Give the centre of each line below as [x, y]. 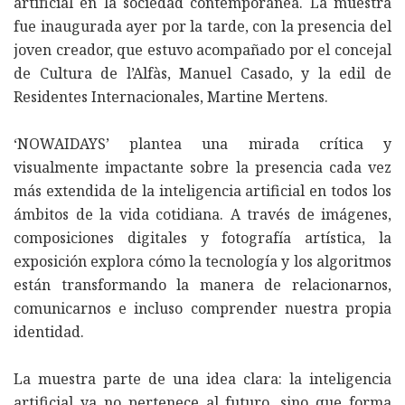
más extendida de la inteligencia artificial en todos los [202, 191]
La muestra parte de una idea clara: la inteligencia [202, 379]
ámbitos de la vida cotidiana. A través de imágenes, [202, 215]
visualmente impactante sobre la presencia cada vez [202, 168]
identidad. [49, 332]
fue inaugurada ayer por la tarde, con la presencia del [202, 27]
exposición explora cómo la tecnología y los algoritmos [202, 262]
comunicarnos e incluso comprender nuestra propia [202, 309]
